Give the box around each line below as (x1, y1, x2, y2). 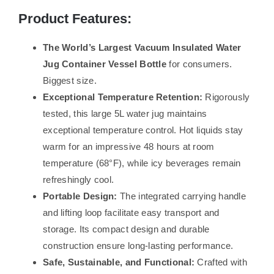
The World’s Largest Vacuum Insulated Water (42, 42, 242, 53)
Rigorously (202, 92, 250, 103)
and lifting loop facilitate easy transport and (42, 207, 220, 218)
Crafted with (194, 257, 248, 268)
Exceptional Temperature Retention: (42, 92, 203, 103)
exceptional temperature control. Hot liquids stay (42, 125, 243, 136)
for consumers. (166, 59, 232, 70)
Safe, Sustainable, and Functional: (42, 257, 195, 268)
